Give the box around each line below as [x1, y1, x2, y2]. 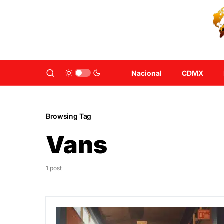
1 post [46, 164, 62, 172]
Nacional [131, 68, 162, 77]
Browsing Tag [46, 112, 91, 120]
